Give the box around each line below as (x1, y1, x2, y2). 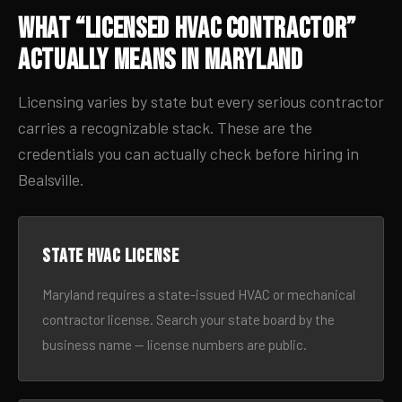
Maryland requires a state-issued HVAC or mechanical (42, 286, 355, 302)
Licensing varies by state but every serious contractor (18, 92, 384, 111)
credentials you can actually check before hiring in (18, 144, 359, 163)
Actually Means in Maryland (18, 43, 303, 78)
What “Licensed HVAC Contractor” (18, 12, 356, 47)
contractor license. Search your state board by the (42, 311, 335, 328)
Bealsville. (18, 170, 83, 189)
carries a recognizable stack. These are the (18, 118, 312, 137)
